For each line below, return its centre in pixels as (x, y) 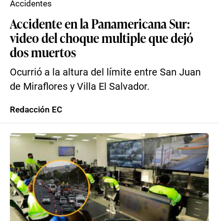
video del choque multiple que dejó (102, 37)
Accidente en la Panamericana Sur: (100, 23)
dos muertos (43, 52)
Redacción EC (36, 110)
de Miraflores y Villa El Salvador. (80, 87)
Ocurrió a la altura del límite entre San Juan (105, 72)
